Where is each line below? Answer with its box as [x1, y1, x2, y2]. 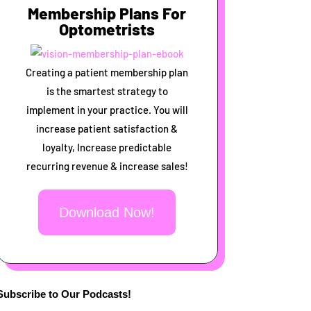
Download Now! [59, 205, 155, 221]
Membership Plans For [28, 3, 187, 24]
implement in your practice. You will [26, 103, 188, 117]
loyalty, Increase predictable [42, 141, 172, 154]
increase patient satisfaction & [36, 122, 178, 135]
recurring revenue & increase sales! [26, 160, 188, 173]
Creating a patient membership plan [26, 66, 189, 79]
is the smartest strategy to [46, 85, 168, 98]
